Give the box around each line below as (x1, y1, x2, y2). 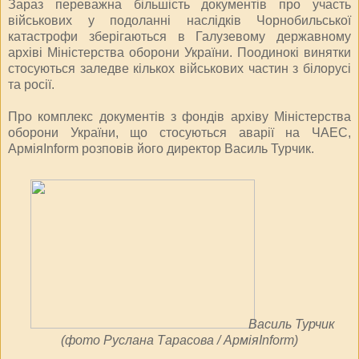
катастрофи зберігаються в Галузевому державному (8, 29, 351, 43)
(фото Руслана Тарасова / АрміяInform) (61, 333, 298, 347)
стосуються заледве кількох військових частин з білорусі (8, 61, 351, 75)
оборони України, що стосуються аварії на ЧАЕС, (8, 125, 351, 139)
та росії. (8, 77, 54, 91)
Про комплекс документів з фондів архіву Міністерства (8, 109, 351, 123)
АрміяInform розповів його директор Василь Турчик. (8, 141, 314, 155)
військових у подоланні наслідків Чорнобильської (8, 13, 351, 27)
